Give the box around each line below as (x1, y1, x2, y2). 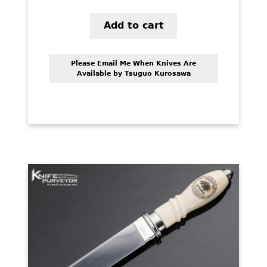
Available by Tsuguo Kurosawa (76, 69, 191, 77)
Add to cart (103, 20, 164, 32)
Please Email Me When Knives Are (71, 59, 196, 67)
